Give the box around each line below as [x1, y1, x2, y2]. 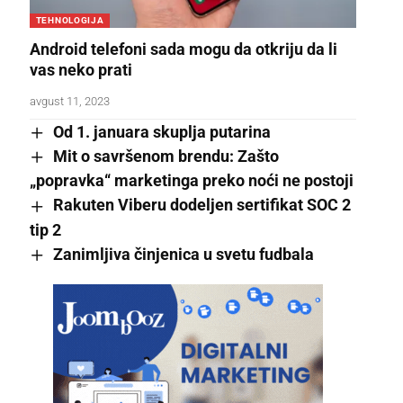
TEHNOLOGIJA [35, 14, 104, 25]
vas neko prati [29, 59, 132, 79]
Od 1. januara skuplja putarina [52, 121, 271, 141]
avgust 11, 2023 [29, 94, 110, 108]
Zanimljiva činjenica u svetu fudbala [52, 244, 314, 264]
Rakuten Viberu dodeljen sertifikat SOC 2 [52, 195, 351, 215]
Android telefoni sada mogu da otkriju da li [29, 39, 337, 58]
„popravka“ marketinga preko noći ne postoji [29, 171, 354, 191]
